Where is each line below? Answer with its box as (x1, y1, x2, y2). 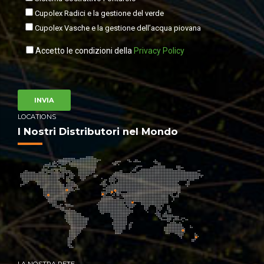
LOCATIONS (18, 113, 56, 121)
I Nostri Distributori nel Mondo (18, 125, 178, 137)
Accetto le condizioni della (35, 46, 134, 56)
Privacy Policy (134, 46, 184, 56)
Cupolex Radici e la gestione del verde (35, 9, 164, 18)
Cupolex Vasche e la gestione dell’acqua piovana (35, 24, 201, 33)
